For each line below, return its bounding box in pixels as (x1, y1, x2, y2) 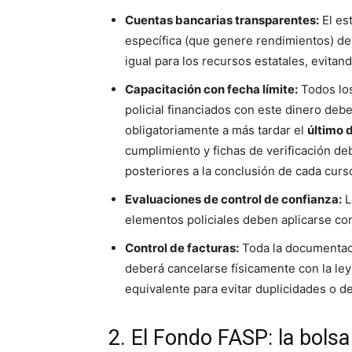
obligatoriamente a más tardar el (125, 123, 307, 138)
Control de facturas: (125, 240, 239, 256)
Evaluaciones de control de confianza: (125, 192, 342, 207)
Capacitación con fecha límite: (125, 82, 298, 97)
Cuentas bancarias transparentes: (125, 13, 319, 28)
